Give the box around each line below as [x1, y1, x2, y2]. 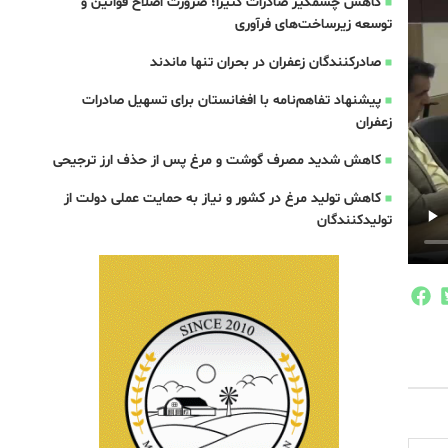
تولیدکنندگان [316, 211, 392, 230]
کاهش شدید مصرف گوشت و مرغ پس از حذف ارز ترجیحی [52, 151, 381, 170]
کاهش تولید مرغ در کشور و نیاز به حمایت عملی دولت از [63, 189, 381, 208]
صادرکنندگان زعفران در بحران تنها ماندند [149, 53, 381, 72]
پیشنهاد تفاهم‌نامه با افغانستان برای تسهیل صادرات [81, 91, 381, 110]
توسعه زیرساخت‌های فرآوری [234, 15, 392, 34]
